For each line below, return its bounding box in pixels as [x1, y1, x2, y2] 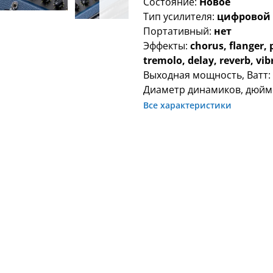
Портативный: [143, 24, 214, 38]
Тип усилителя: [143, 10, 218, 24]
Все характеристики [143, 99, 232, 112]
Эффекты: [143, 39, 191, 53]
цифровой [217, 10, 271, 24]
